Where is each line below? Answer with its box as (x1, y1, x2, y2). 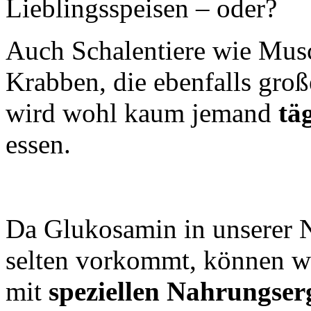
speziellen (49, 276, 167, 307)
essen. (6, 129, 71, 160)
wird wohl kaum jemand (6, 98, 278, 128)
